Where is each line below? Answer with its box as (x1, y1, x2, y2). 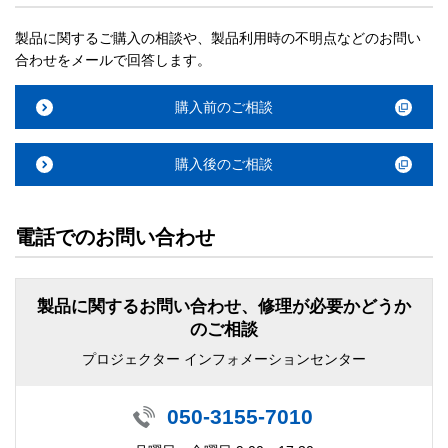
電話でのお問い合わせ (15, 225, 215, 248)
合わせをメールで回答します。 (15, 52, 211, 69)
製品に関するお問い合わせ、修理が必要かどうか (37, 297, 411, 317)
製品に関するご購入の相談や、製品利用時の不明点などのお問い (15, 30, 421, 47)
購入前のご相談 (175, 98, 273, 115)
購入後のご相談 (175, 155, 273, 172)
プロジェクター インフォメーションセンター (82, 350, 366, 367)
